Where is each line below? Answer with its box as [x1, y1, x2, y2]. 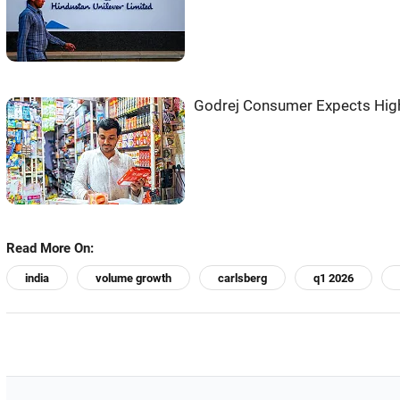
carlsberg [218, 271, 267, 285]
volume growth [96, 271, 171, 285]
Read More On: [6, 240, 94, 256]
